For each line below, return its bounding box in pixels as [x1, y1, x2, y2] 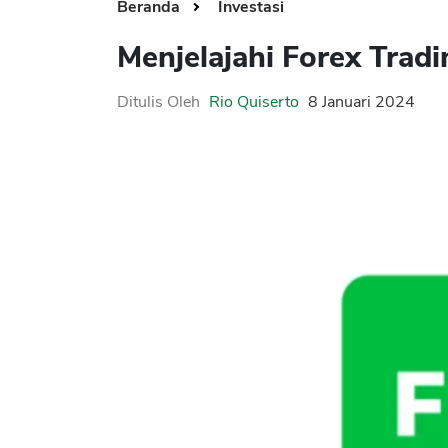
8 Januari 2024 [308, 91, 415, 114]
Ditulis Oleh [117, 91, 200, 114]
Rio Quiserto [209, 91, 299, 114]
